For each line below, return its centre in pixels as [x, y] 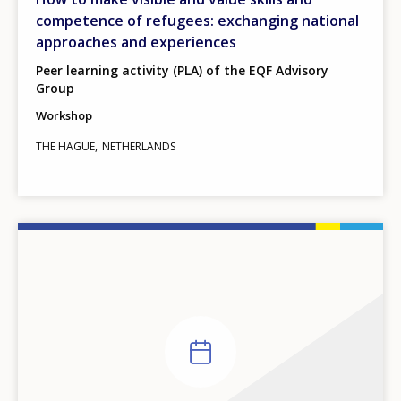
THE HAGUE [65, 146]
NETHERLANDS [139, 146]
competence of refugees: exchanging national [197, 20]
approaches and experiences [136, 42]
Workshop [64, 115]
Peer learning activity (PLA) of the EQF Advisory [182, 70]
